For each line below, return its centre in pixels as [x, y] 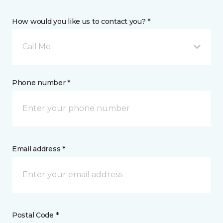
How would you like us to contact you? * [81, 21]
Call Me [37, 47]
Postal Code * [35, 215]
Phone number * [41, 83]
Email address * [39, 149]
